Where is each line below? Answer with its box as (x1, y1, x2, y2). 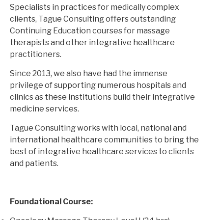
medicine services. (10, 104, 79, 114)
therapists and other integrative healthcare (10, 38, 175, 48)
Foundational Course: (10, 197, 93, 207)
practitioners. (10, 50, 61, 59)
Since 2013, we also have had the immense (10, 69, 167, 79)
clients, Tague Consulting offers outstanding (10, 14, 176, 24)
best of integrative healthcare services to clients (10, 147, 194, 157)
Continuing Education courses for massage (10, 26, 170, 36)
